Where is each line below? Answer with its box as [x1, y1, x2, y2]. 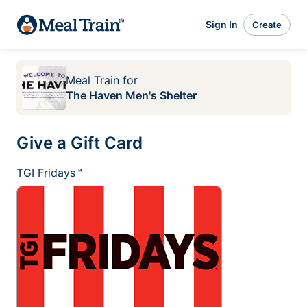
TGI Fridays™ [16, 166, 82, 180]
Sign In [206, 19, 238, 30]
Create [252, 19, 282, 30]
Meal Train [66, 73, 119, 87]
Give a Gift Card [16, 133, 143, 153]
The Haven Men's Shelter [66, 88, 197, 102]
